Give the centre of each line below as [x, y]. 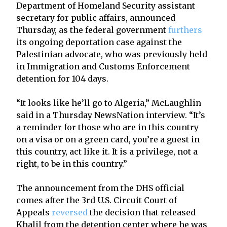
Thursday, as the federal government [92, 30]
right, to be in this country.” [72, 163]
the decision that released [142, 212]
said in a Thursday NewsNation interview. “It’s [111, 115]
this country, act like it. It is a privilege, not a [107, 151]
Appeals [34, 212]
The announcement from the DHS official [100, 188]
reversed [70, 212]
